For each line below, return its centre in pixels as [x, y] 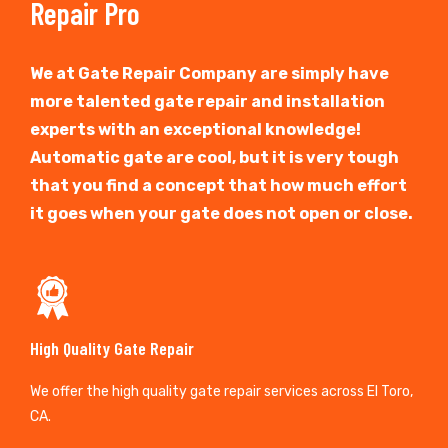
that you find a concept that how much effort [218, 185]
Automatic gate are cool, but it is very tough [214, 157]
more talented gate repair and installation [207, 101]
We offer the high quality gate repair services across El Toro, [221, 391]
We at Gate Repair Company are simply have [209, 73]
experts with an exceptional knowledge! [195, 129]
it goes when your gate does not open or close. [221, 213]
